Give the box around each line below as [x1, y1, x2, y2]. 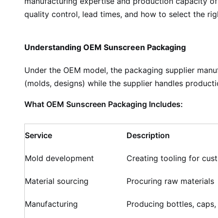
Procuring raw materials [127, 176, 214, 186]
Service [25, 130, 52, 140]
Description [127, 130, 170, 140]
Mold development [25, 153, 94, 163]
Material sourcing [25, 176, 89, 186]
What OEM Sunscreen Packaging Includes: [24, 99, 183, 109]
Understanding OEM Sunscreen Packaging [24, 42, 186, 52]
